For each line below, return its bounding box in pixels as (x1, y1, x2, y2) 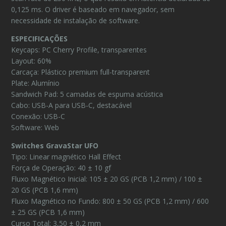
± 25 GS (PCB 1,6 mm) (11, 207, 85, 217)
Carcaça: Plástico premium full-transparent (11, 67, 150, 77)
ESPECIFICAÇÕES (11, 34, 68, 43)
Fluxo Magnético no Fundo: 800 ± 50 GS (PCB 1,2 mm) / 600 (11, 196, 209, 206)
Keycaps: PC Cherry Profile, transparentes (11, 45, 147, 54)
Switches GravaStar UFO (11, 141, 99, 150)
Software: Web (11, 123, 60, 132)
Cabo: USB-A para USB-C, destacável (11, 100, 132, 110)
